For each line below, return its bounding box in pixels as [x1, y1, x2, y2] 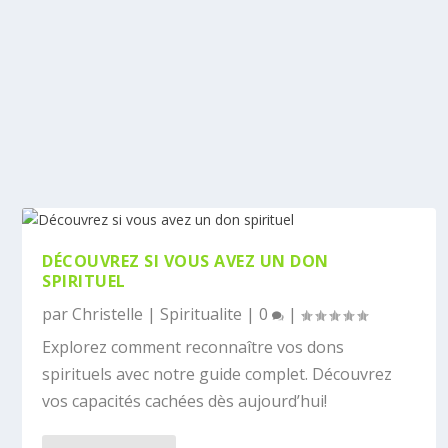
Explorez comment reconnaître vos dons [42, 336, 345, 358]
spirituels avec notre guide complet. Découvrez [42, 363, 393, 385]
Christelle [72, 303, 144, 325]
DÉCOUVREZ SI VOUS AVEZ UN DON [42, 250, 329, 272]
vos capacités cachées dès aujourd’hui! [42, 390, 328, 412]
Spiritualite [160, 303, 243, 325]
